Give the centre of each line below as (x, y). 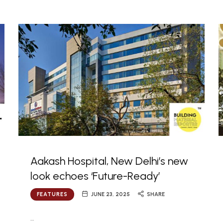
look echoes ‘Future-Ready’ (95, 176)
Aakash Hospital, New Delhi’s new (109, 161)
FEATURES (52, 195)
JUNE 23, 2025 (111, 195)
